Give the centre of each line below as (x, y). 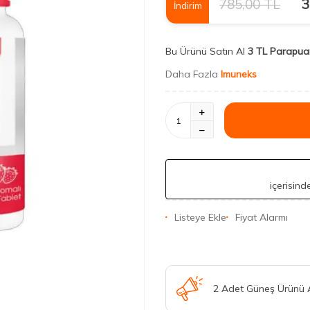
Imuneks (239, 74)
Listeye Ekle (200, 217)
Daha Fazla (193, 74)
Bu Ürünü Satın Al (205, 51)
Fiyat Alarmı (262, 217)
